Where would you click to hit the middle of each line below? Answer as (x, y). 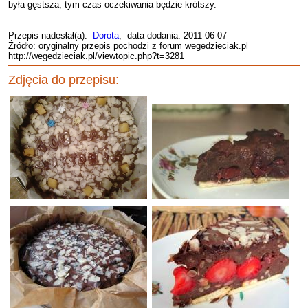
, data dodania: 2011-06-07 (173, 35)
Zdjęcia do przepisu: (64, 80)
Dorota (106, 35)
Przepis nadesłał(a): (51, 35)
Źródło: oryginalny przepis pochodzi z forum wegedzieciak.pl (128, 46)
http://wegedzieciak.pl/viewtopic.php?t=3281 (96, 56)
